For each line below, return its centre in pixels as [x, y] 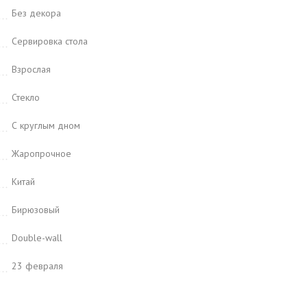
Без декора [36, 13]
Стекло [26, 97]
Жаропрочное [41, 153]
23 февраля [37, 266]
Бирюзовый [36, 210]
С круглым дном [46, 125]
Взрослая [31, 69]
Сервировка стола [50, 41]
